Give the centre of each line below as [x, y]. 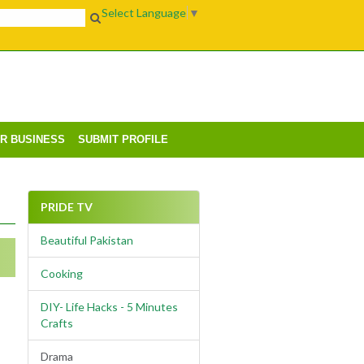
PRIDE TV [66, 207]
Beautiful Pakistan [87, 240]
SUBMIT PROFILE [123, 140]
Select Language [143, 13]
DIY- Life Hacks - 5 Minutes [109, 307]
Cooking [61, 274]
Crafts [56, 323]
